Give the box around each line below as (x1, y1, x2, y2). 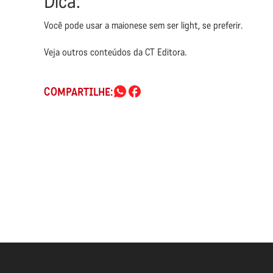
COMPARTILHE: (44, 85, 113, 99)
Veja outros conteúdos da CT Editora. (44, 46, 186, 58)
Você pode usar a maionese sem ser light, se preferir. (44, 19, 243, 31)
